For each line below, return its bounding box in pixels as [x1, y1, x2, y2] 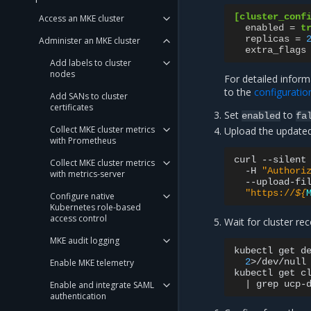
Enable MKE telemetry [50, 257, 134, 269]
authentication [50, 290, 106, 302]
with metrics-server [50, 168, 125, 180]
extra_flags [245, 44, 307, 56]
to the [224, 85, 255, 99]
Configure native [50, 190, 115, 202]
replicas [245, 33, 290, 44]
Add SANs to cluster [50, 90, 128, 102]
